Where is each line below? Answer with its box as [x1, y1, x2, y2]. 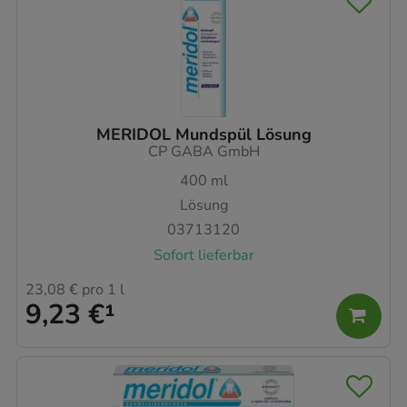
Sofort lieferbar [153, 244, 254, 265]
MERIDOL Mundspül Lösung [95, 123, 312, 145]
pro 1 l [78, 279, 124, 300]
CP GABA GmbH [147, 141, 260, 162]
